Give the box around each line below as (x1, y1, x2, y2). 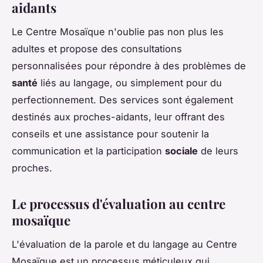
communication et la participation (12, 144, 165, 157)
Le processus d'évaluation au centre (12, 194, 225, 213)
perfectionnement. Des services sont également (12, 93, 233, 106)
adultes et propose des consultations (12, 42, 182, 55)
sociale (165, 144, 198, 157)
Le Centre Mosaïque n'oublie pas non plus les (12, 25, 224, 38)
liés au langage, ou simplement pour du (38, 76, 222, 89)
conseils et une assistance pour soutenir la (12, 127, 209, 140)
